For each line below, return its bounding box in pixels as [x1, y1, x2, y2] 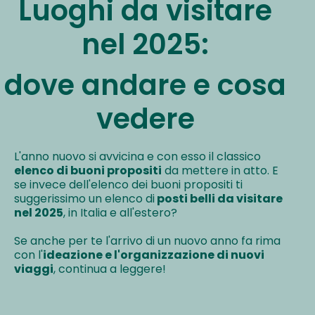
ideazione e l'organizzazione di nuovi [43, 246, 264, 263]
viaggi [14, 260, 53, 277]
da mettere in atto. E [162, 162, 278, 179]
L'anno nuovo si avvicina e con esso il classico [14, 148, 261, 165]
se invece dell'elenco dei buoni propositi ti [14, 176, 243, 193]
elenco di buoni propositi [14, 162, 162, 179]
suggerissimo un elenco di [14, 190, 155, 207]
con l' [14, 246, 43, 263]
